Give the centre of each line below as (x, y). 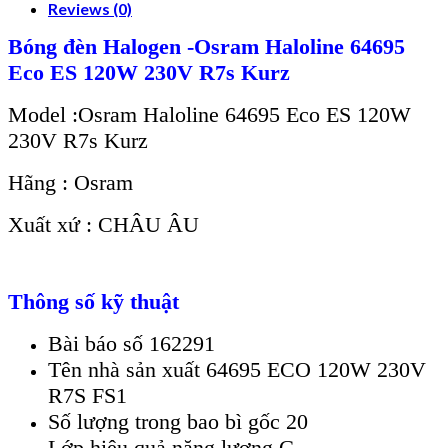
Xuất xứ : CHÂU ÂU (103, 224)
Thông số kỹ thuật (93, 301)
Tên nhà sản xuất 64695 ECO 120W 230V (237, 369)
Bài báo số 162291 (131, 343)
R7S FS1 (87, 395)
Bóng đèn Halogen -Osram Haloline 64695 (206, 46)
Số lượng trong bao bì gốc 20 (178, 421)
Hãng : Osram (70, 182)
